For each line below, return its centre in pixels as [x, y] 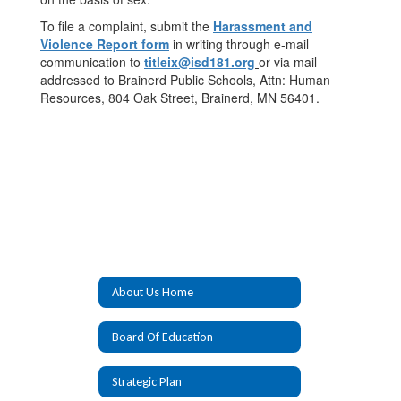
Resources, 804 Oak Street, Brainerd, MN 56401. [180, 98]
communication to [92, 62]
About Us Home [153, 292]
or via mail [288, 62]
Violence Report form [105, 44]
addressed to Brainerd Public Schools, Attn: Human [185, 80]
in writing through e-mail [239, 44]
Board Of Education [162, 337]
